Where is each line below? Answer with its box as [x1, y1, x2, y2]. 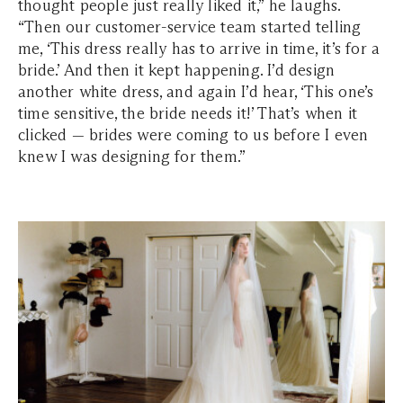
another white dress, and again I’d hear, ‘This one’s [18, 82, 374, 102]
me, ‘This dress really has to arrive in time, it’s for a [18, 39, 381, 58]
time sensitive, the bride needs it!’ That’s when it [18, 103, 358, 123]
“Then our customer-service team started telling [18, 17, 362, 37]
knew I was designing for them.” [18, 147, 246, 166]
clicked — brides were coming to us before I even [18, 125, 369, 145]
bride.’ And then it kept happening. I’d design [18, 60, 336, 80]
